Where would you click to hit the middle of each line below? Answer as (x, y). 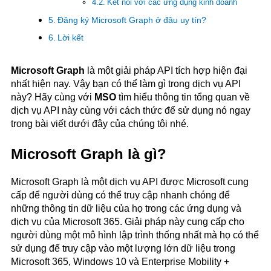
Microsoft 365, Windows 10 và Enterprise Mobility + (120, 262)
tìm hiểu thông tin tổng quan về (184, 97)
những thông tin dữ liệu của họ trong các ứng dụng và (126, 209)
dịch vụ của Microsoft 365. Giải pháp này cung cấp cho (128, 222)
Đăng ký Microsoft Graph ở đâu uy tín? (132, 20)
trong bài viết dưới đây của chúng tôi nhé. (100, 124)
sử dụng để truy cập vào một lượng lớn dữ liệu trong (123, 249)
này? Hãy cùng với (53, 97)
